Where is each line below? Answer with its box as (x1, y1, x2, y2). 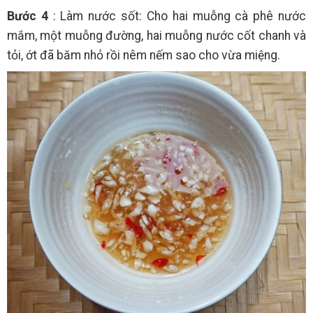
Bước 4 (7, 8, 48, 23)
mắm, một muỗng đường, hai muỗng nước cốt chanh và (7, 28, 306, 43)
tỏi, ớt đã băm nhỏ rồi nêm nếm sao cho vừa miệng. (7, 48, 280, 62)
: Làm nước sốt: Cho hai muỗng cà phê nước (48, 8, 307, 23)
